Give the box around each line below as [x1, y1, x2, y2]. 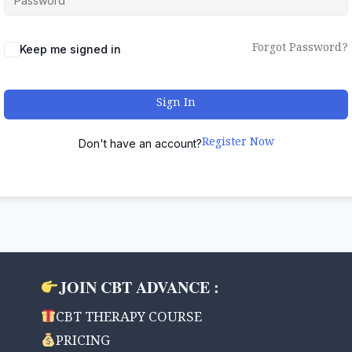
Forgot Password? [252, 41, 348, 58]
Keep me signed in [20, 42, 121, 56]
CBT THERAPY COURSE [56, 308, 203, 330]
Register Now [201, 135, 274, 152]
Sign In [156, 96, 196, 113]
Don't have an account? [78, 137, 202, 150]
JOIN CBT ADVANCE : [58, 276, 219, 299]
